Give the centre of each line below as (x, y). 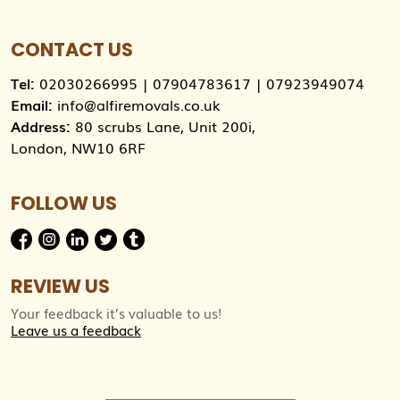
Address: (41, 126)
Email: (32, 104)
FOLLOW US (64, 203)
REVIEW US (60, 286)
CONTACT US (72, 50)
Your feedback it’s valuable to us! (116, 312)
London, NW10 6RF (78, 147)
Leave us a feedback (76, 329)
